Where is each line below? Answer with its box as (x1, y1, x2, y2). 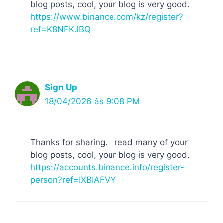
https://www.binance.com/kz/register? (30, 11, 183, 22)
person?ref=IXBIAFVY (30, 175, 116, 185)
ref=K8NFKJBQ (30, 24, 91, 34)
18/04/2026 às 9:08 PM (45, 96, 140, 106)
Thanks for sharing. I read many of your (30, 137, 188, 147)
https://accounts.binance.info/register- (30, 162, 184, 172)
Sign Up (45, 82, 77, 92)
